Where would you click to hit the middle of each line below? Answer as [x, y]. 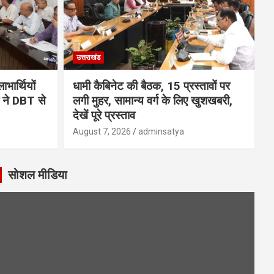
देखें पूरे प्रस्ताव [104, 115]
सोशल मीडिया [37, 175]
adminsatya [161, 131]
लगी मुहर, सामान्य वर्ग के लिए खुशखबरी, [152, 100]
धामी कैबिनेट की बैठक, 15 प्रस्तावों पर [151, 86]
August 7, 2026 [102, 131]
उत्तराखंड [88, 57]
